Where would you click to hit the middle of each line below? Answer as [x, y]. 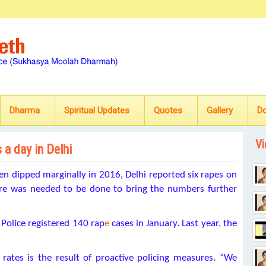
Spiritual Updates [97, 110]
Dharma [25, 110]
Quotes [168, 110]
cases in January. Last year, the [173, 224]
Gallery [220, 110]
